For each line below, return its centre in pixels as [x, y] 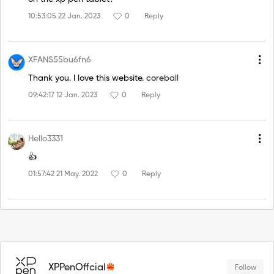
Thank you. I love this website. [87, 78]
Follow [245, 268]
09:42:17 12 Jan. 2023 [63, 96]
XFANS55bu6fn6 [60, 60]
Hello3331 [46, 139]
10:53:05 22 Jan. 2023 [64, 17]
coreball [162, 78]
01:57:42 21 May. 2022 [63, 175]
